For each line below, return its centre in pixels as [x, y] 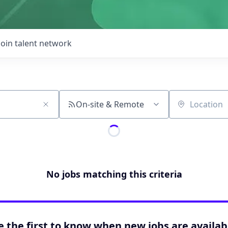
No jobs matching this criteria [114, 174]
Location [185, 109]
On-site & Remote [110, 104]
